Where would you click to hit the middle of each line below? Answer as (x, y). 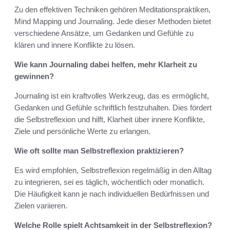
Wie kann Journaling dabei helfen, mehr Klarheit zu (106, 65)
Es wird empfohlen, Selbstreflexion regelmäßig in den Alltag (113, 170)
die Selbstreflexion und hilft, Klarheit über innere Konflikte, (110, 120)
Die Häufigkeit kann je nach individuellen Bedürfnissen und (112, 194)
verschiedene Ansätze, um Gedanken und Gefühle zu (104, 33)
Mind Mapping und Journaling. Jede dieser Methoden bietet (113, 22)
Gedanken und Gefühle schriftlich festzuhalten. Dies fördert (113, 108)
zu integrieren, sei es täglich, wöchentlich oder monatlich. (109, 182)
